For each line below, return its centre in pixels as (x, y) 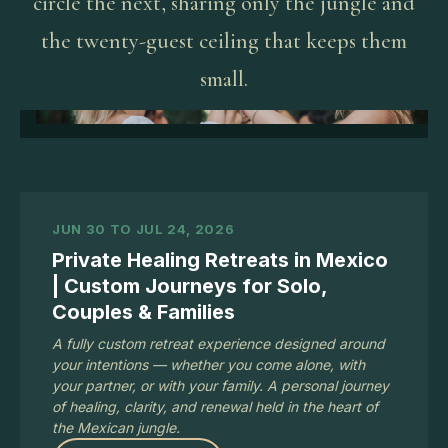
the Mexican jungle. (116, 427)
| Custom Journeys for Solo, (189, 286)
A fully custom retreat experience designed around (218, 343)
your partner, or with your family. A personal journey (220, 385)
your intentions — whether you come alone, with (208, 364)
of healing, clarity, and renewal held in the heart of (215, 406)
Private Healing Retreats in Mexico (220, 260)
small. (224, 79)
